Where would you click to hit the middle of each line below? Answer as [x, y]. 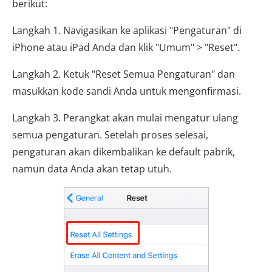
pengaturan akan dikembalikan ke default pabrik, [124, 151]
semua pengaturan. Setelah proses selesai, [110, 134]
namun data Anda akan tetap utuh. [92, 168]
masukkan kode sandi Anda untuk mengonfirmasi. [127, 91]
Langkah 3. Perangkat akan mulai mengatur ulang [125, 117]
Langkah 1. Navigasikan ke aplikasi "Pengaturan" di [127, 30]
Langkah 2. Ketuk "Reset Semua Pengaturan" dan [124, 74]
